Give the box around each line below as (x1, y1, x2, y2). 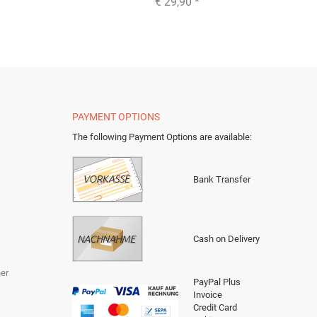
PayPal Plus (193, 276, 241, 287)
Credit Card (193, 301, 237, 313)
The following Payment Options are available (72, 131, 250, 142)
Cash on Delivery (193, 233, 260, 244)
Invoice (193, 289, 222, 300)
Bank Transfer (193, 173, 250, 185)
